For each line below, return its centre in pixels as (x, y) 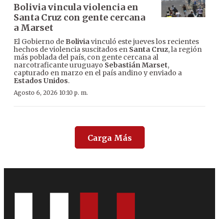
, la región (185, 50)
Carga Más (109, 138)
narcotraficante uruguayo (59, 65)
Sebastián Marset (136, 65)
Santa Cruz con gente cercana (79, 18)
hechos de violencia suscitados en (71, 50)
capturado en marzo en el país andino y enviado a (98, 73)
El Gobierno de (40, 42)
